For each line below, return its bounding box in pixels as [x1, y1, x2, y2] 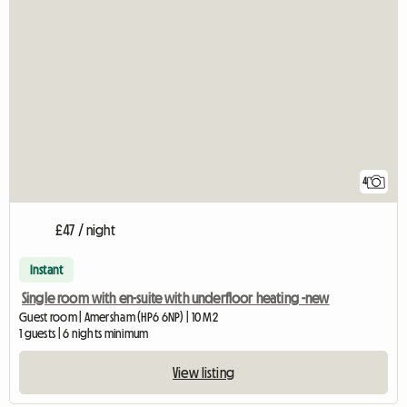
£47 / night [55, 223, 115, 238]
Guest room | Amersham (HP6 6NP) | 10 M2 [19, 311, 218, 324]
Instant [30, 263, 64, 277]
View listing [173, 365, 234, 381]
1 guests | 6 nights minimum [19, 327, 149, 341]
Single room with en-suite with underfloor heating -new [22, 291, 330, 306]
